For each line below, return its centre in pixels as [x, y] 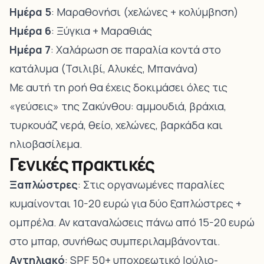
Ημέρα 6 [30, 31]
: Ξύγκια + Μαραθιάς [102, 31]
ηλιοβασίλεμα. [46, 144]
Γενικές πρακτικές [82, 164]
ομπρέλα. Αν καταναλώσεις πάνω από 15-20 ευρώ [132, 222]
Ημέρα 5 [30, 12]
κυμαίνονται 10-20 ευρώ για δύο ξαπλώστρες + [126, 203]
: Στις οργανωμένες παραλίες [151, 184]
